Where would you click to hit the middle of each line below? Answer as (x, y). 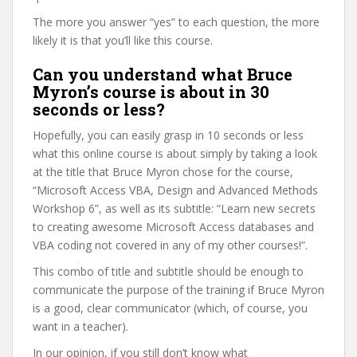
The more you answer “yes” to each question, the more (176, 22)
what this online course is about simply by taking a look (175, 153)
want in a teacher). (80, 326)
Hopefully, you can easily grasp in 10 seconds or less (168, 135)
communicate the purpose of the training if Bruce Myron (178, 290)
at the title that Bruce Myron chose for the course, (163, 172)
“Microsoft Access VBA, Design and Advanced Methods (175, 190)
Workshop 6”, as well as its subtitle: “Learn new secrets (174, 208)
